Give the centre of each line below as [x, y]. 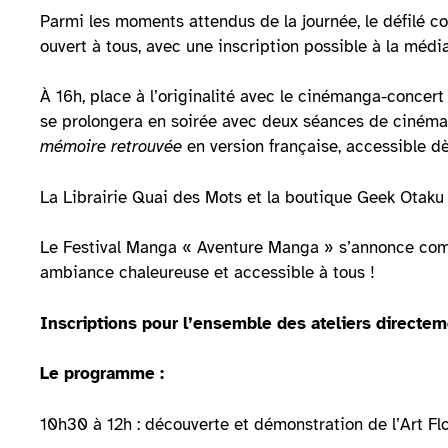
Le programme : [104, 374]
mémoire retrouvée [111, 147]
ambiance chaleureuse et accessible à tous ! [207, 273]
